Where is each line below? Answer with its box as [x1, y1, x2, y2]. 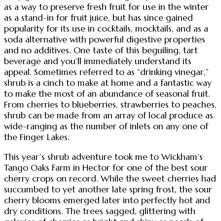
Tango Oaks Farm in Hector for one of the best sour [4, 162, 208, 173]
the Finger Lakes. [4, 132, 70, 143]
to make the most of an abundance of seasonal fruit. [4, 88, 210, 100]
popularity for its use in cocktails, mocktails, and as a [4, 23, 208, 35]
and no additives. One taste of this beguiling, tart [4, 45, 198, 56]
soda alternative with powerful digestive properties [4, 34, 205, 45]
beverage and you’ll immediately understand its [4, 56, 191, 67]
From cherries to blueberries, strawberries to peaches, [4, 99, 217, 110]
